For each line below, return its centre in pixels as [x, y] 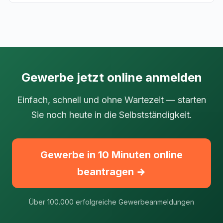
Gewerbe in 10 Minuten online [111, 155]
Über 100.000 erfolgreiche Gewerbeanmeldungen [111, 202]
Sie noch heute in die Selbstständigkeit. [111, 115]
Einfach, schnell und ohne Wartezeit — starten [111, 100]
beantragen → [111, 172]
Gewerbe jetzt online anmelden [111, 77]
